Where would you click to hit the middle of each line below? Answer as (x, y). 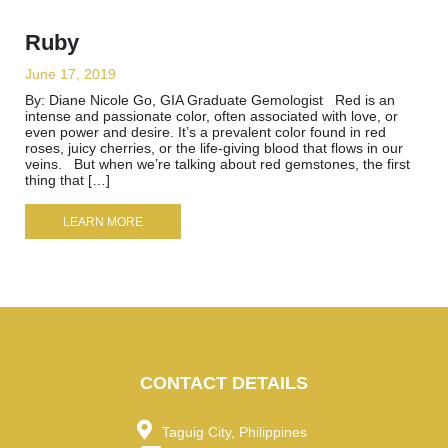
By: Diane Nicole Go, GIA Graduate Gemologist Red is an (210, 100)
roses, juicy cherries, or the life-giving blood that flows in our (214, 148)
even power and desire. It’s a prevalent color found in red (205, 132)
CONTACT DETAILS (224, 382)
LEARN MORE (103, 221)
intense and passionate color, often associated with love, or (211, 116)
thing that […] (67, 180)
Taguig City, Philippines (236, 432)
